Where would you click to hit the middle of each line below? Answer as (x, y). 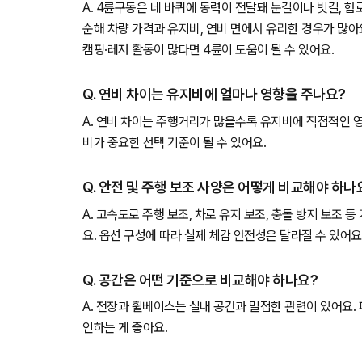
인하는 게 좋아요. (125, 328)
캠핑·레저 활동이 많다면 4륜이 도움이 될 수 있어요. (208, 50)
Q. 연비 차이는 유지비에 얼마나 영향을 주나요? (214, 95)
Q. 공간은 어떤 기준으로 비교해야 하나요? (200, 280)
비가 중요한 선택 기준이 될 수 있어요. (174, 142)
